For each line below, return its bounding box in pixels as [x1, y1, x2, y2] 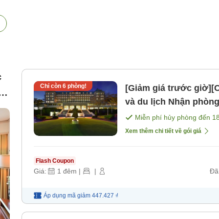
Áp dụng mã [44, 192, 76, 199]
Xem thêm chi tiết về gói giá [125, 128, 201, 135]
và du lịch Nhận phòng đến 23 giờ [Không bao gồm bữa [125, 97, 168, 107]
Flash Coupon [36, 157, 74, 165]
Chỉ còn [40, 83, 63, 90]
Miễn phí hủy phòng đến [135, 113, 212, 122]
